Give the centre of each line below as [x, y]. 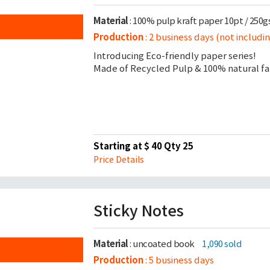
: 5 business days [178, 260]
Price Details [118, 160]
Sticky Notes [138, 211]
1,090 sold [222, 244]
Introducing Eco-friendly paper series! [174, 56]
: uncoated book [162, 244]
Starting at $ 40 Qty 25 [143, 146]
